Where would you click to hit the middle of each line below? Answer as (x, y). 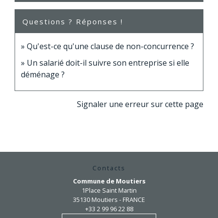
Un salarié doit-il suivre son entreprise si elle (108, 63)
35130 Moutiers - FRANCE (109, 199)
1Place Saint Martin (109, 190)
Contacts (109, 168)
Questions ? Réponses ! (73, 21)
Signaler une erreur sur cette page (140, 104)
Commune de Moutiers (109, 181)
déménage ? (43, 74)
